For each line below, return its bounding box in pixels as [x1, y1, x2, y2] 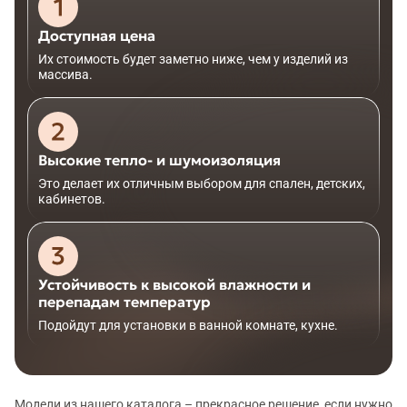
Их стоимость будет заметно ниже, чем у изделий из [38, 51, 348, 66]
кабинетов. [38, 191, 105, 206]
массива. [38, 66, 93, 82]
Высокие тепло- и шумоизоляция [38, 150, 281, 169]
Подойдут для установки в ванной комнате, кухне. [38, 317, 338, 333]
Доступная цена [38, 25, 155, 45]
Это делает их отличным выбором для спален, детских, [38, 175, 365, 191]
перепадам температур [38, 292, 211, 311]
